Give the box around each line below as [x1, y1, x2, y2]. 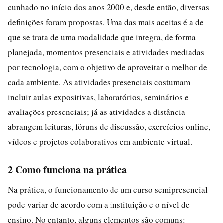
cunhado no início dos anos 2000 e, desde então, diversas [8, 1, 209, 13]
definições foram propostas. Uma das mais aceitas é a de [8, 16, 204, 28]
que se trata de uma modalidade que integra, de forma [8, 31, 196, 43]
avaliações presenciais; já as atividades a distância [8, 106, 185, 117]
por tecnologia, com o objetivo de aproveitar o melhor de [8, 61, 207, 73]
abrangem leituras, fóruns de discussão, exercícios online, [8, 120, 210, 132]
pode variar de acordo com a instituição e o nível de [8, 198, 190, 210]
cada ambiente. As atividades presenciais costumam [8, 76, 190, 88]
